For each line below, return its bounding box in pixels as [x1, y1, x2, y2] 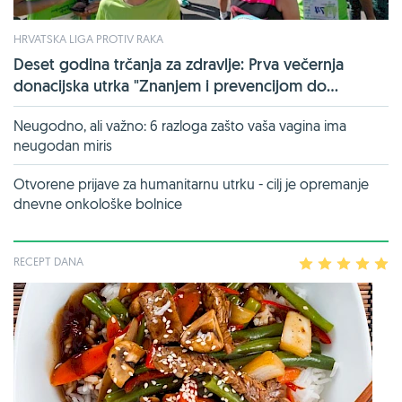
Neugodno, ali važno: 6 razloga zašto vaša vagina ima [13, 117, 346, 135]
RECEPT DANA [13, 254, 83, 269]
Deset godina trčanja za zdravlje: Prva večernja [13, 54, 344, 75]
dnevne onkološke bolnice [13, 195, 182, 214]
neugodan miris [13, 136, 112, 155]
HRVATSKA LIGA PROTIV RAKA [13, 31, 163, 47]
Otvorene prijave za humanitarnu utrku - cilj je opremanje [13, 175, 369, 194]
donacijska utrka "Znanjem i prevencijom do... [13, 75, 338, 97]
